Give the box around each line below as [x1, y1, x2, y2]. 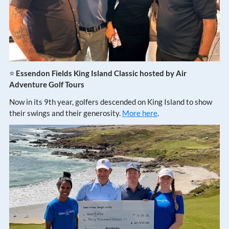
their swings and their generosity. [9, 108, 122, 118]
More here [122, 108, 157, 118]
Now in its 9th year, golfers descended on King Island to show [9, 97, 212, 106]
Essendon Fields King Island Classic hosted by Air [16, 68, 187, 78]
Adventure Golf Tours [9, 79, 84, 89]
